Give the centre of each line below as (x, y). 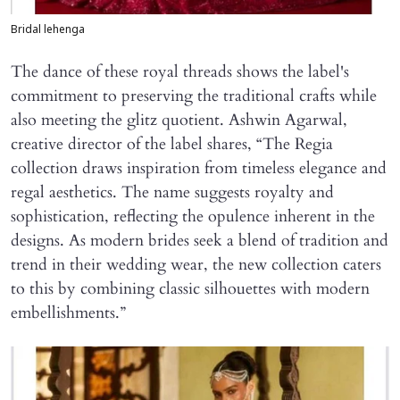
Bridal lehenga (48, 30)
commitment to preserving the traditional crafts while (194, 96)
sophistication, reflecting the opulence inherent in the (193, 216)
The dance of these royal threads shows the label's (180, 71)
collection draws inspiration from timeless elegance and (199, 168)
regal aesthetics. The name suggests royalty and (172, 192)
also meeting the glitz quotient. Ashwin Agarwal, (179, 120)
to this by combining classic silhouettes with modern (190, 288)
